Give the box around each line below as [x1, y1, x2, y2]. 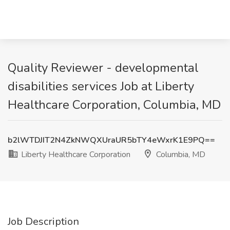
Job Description [8, 215, 79, 228]
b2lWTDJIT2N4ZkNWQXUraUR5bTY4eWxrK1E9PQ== [8, 135, 215, 146]
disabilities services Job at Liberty [8, 78, 194, 94]
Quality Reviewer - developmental [8, 60, 199, 76]
